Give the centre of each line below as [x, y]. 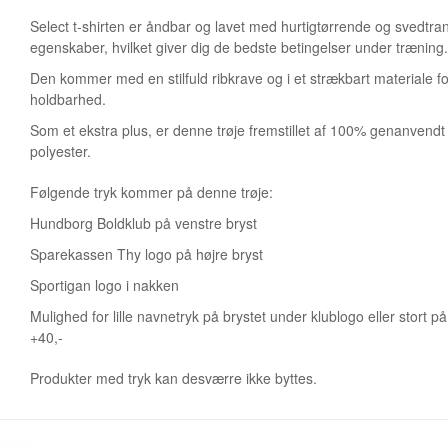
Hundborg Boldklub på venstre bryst [143, 223]
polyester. [60, 151]
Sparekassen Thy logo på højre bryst [146, 254]
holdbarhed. [68, 99]
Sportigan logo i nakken [104, 285]
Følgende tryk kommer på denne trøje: [151, 192]
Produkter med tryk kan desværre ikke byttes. [177, 378]
